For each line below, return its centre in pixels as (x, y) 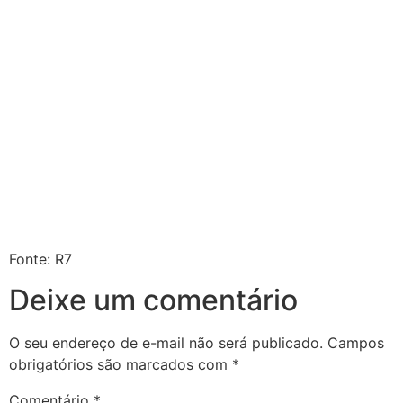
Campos (356, 342)
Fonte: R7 (40, 260)
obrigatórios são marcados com (121, 364)
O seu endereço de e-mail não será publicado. (166, 342)
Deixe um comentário (153, 300)
